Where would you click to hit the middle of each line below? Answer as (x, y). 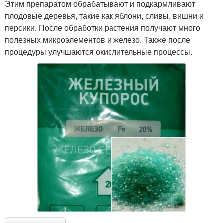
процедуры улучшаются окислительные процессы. (99, 52)
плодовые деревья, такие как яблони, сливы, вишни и (104, 16)
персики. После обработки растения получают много (103, 28)
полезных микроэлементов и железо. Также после (98, 40)
